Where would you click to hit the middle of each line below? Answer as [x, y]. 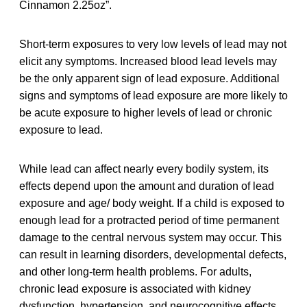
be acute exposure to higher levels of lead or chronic [146, 112]
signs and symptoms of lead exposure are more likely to [153, 95]
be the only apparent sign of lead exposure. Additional [149, 78]
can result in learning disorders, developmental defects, [153, 254]
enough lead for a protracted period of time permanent [149, 220]
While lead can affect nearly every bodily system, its [144, 169]
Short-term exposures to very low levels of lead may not [153, 44]
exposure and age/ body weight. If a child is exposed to [152, 203]
